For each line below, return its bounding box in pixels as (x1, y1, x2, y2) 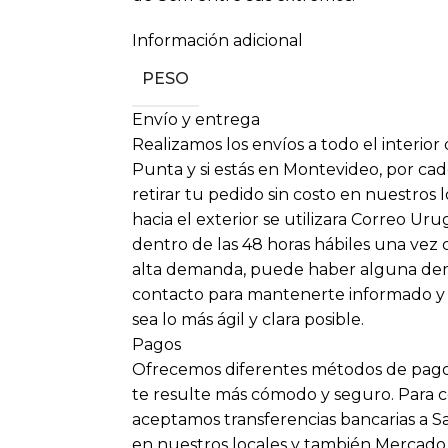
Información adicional (132, 31, 303, 51)
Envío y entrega (132, 110, 260, 130)
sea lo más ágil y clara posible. (132, 310, 364, 330)
